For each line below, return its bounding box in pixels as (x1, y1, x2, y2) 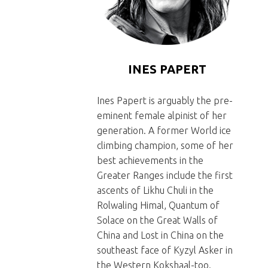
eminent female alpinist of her (97, 110, 227, 121)
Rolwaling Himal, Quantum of (97, 200, 220, 211)
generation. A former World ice (97, 125, 231, 136)
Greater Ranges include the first (97, 170, 233, 181)
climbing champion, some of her (97, 140, 233, 151)
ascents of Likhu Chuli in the (97, 185, 214, 196)
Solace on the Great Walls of (97, 215, 218, 226)
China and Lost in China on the (97, 230, 224, 240)
